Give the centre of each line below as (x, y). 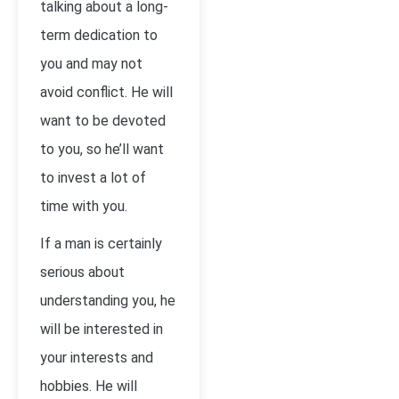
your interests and (97, 358)
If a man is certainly (101, 244)
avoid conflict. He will (106, 92)
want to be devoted (103, 121)
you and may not (91, 64)
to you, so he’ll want (102, 149)
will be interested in (102, 329)
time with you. (84, 206)
